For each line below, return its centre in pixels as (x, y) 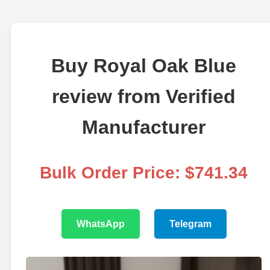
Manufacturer (144, 127)
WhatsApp (100, 224)
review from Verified (144, 97)
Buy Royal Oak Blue (144, 66)
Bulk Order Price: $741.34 (144, 173)
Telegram (190, 224)
